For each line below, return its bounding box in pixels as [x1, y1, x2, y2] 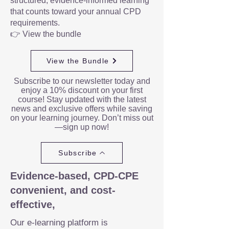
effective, [10, 199, 55, 210]
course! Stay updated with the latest [17, 95, 146, 104]
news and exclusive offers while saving [11, 104, 152, 113]
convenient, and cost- [10, 185, 116, 196]
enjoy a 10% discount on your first [21, 86, 143, 95]
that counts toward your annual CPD [10, 7, 141, 16]
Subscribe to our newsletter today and [13, 77, 150, 85]
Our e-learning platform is [10, 218, 108, 227]
